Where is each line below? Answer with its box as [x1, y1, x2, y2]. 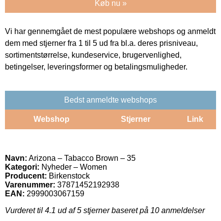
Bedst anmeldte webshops [64, 95, 157, 104]
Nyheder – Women [39, 162, 107, 171]
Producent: [5, 171, 47, 180]
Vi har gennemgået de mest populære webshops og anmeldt [5, 27, 216, 36]
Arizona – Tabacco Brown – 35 [27, 153, 136, 162]
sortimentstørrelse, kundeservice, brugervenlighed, [5, 50, 182, 59]
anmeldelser [159, 206, 205, 215]
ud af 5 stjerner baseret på [56, 206, 150, 215]
